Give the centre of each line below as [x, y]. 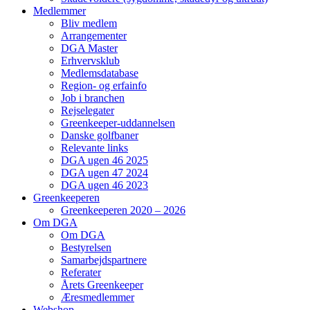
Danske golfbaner [100, 135]
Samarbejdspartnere [104, 259]
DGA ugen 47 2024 [104, 172]
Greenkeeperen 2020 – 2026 [123, 210]
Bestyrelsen [86, 247]
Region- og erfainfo [104, 85]
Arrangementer [94, 35]
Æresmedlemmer [98, 297]
